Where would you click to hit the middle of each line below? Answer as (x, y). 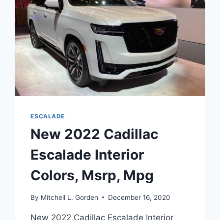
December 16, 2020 (139, 197)
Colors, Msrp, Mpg (92, 175)
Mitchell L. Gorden (69, 197)
